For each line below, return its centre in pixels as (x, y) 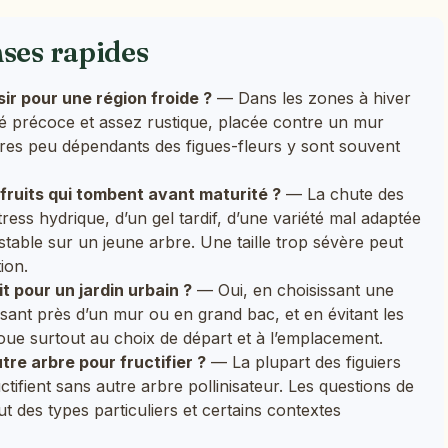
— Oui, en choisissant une (293, 289)
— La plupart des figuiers (303, 361)
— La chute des (342, 193)
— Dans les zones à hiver (311, 97)
